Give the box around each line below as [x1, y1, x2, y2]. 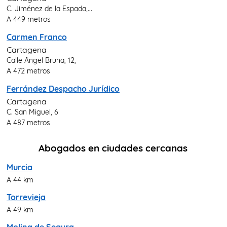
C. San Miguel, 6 [7, 107, 58, 117]
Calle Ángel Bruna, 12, [7, 56, 76, 65]
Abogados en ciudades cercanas [39, 142, 188, 155]
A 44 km [7, 175, 33, 184]
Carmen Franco [7, 32, 67, 43]
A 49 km [7, 205, 33, 214]
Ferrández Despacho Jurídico [7, 84, 120, 94]
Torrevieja [7, 192, 46, 203]
